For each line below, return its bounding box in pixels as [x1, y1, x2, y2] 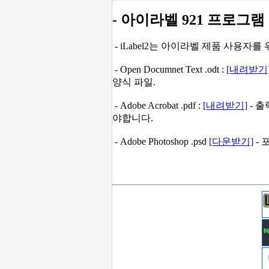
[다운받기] [209, 136, 253, 147]
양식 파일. [112, 77, 156, 88]
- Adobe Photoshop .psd [112, 136, 209, 147]
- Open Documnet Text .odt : [112, 64, 226, 75]
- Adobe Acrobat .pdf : [112, 100, 203, 111]
